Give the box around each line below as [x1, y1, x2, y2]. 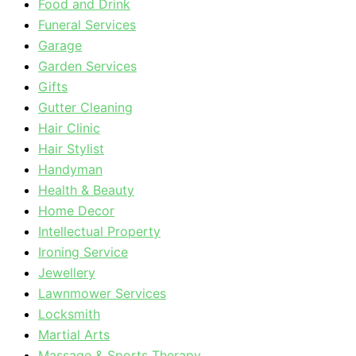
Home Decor [38, 203, 114, 219]
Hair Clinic [38, 120, 100, 136]
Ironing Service [38, 244, 128, 260]
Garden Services [38, 58, 137, 74]
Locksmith [38, 306, 100, 322]
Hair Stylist [38, 141, 104, 157]
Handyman [38, 161, 103, 177]
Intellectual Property [38, 223, 161, 239]
